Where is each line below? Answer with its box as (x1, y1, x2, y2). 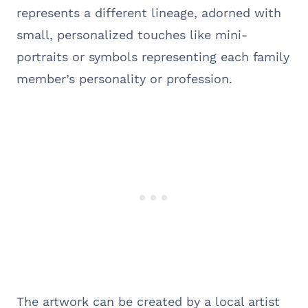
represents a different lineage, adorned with (16, 5, 281, 20)
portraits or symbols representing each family (16, 49, 289, 64)
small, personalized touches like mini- (16, 27, 247, 42)
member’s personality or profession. (16, 71, 232, 86)
